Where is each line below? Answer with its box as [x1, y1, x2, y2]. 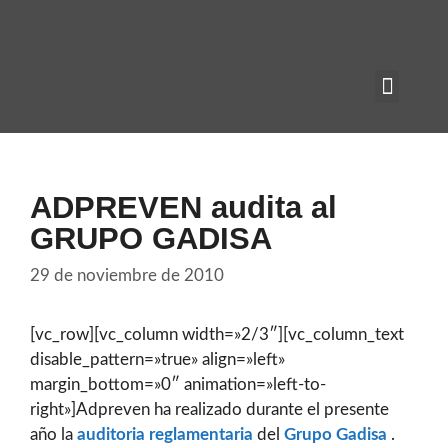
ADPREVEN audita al [30, 190, 337, 225]
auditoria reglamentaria [77, 425, 253, 443]
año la [30, 425, 77, 443]
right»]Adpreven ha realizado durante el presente [30, 400, 389, 418]
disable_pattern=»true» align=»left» [30, 350, 285, 368]
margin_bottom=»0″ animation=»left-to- [30, 375, 326, 393]
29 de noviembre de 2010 [30, 266, 224, 284]
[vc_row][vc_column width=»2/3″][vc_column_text [30, 325, 404, 343]
